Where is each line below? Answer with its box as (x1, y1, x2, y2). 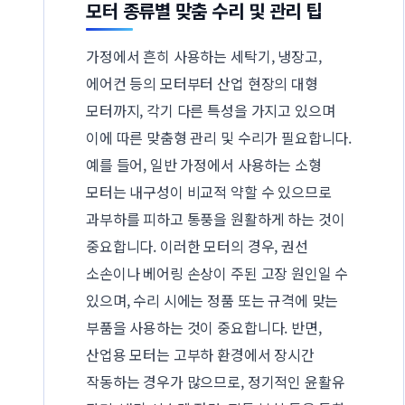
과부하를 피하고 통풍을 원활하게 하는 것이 (86, 207, 345, 230)
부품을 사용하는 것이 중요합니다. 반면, (86, 316, 322, 338)
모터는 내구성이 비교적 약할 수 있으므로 (86, 180, 332, 202)
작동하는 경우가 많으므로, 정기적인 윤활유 (86, 370, 345, 392)
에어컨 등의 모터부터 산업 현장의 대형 (86, 71, 318, 94)
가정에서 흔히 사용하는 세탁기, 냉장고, (86, 44, 322, 67)
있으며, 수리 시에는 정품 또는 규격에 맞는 (86, 288, 339, 311)
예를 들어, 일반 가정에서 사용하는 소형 (86, 153, 322, 175)
